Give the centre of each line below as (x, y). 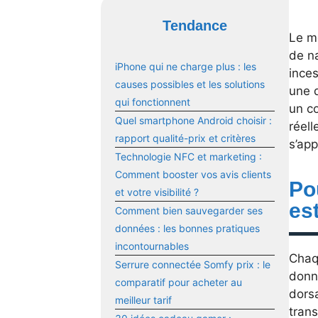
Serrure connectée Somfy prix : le (193, 265)
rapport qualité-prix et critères (185, 138)
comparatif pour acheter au (179, 283)
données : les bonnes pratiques (187, 229)
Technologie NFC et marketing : (188, 157)
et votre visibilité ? (157, 192)
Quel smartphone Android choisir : (193, 121)
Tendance (195, 26)
